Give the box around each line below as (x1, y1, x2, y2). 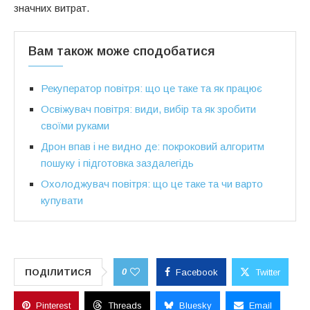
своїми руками (41, 119, 109, 131)
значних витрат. (14, 1, 89, 14)
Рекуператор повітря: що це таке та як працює (41, 82, 262, 94)
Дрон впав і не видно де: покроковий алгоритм (41, 140, 264, 152)
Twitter (255, 266, 280, 277)
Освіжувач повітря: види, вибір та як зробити (41, 102, 256, 115)
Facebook (176, 266, 218, 277)
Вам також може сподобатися (28, 44, 215, 58)
